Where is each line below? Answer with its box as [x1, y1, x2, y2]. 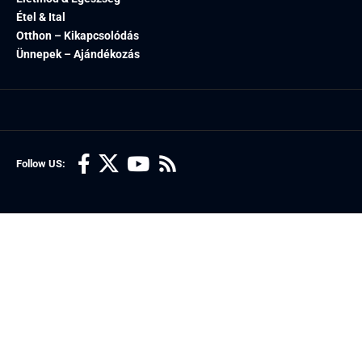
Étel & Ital [16, 10, 65, 23]
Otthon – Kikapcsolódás [16, 28, 139, 42]
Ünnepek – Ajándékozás [16, 47, 140, 61]
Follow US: [16, 157, 68, 170]
